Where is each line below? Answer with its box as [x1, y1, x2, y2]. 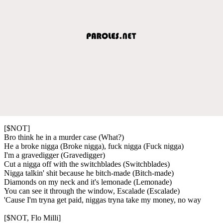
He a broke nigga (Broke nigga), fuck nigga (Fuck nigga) [4, 141, 184, 150]
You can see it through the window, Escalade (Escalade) [4, 186, 180, 195]
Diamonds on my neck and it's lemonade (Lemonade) [4, 177, 172, 186]
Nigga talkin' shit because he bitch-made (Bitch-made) [4, 168, 174, 177]
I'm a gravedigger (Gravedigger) [4, 150, 105, 159]
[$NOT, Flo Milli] [4, 213, 61, 222]
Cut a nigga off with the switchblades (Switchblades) [4, 159, 170, 168]
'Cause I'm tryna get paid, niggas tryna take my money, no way [4, 195, 201, 204]
